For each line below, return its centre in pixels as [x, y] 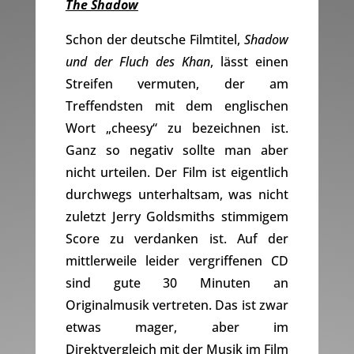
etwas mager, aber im [177, 328]
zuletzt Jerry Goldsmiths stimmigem [177, 217]
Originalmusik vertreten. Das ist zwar [177, 305]
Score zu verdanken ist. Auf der [177, 239]
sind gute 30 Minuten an [177, 283]
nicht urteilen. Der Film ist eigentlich [177, 173]
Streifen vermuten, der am [177, 84]
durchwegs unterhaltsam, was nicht [177, 195]
